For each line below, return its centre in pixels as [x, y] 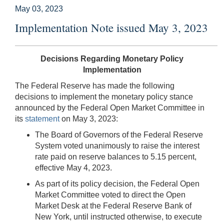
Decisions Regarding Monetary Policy [112, 58]
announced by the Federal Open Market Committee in [110, 107]
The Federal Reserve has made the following [95, 85]
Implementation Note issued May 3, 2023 [111, 27]
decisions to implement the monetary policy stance [104, 96]
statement [42, 118]
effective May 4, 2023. [73, 167]
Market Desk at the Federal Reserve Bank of [113, 205]
